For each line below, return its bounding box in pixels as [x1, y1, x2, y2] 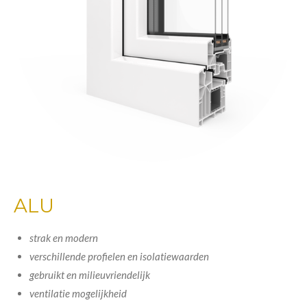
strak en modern [29, 232, 98, 244]
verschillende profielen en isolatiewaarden [29, 250, 209, 262]
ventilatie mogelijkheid [29, 287, 127, 299]
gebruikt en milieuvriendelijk [29, 269, 150, 281]
